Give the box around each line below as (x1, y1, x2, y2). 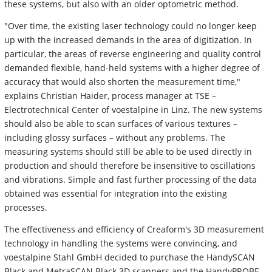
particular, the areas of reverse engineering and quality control (4, 47, 261, 59)
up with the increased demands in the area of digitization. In (4, 33, 252, 46)
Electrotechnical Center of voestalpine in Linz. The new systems (4, 103, 262, 115)
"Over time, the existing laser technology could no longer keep (4, 19, 257, 32)
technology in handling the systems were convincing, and (4, 237, 237, 249)
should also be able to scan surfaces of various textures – (4, 117, 237, 129)
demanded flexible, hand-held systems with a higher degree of (4, 61, 260, 73)
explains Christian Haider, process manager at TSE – (4, 89, 216, 101)
